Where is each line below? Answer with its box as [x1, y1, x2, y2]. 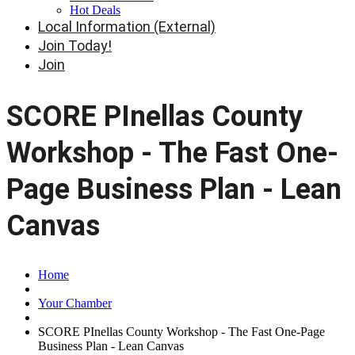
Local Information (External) [38, 18, 216, 35]
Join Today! [38, 37, 112, 54]
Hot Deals [70, 3, 120, 17]
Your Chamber [38, 296, 112, 310]
